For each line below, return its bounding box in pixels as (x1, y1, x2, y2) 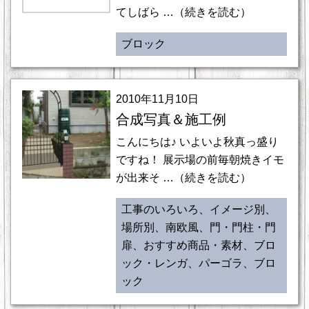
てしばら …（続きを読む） (115, 6, 251, 18)
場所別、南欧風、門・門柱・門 (121, 221, 276, 233)
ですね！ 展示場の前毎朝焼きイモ (115, 154, 284, 166)
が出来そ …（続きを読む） (115, 172, 251, 183)
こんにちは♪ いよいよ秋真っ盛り (115, 136, 279, 148)
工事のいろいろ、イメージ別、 (121, 203, 276, 215)
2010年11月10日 (115, 93, 199, 105)
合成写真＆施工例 (115, 112, 226, 127)
